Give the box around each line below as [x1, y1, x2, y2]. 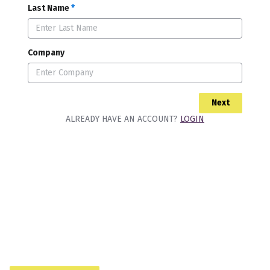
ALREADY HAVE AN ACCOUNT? [66, 114, 180, 124]
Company [28, 48, 64, 58]
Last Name [28, 3, 69, 13]
